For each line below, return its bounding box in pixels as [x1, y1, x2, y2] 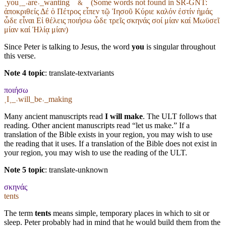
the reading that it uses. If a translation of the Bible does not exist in [4, 139, 217, 148]
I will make [105, 111, 143, 121]
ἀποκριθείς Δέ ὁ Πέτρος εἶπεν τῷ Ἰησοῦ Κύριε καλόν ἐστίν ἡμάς [4, 7, 212, 16]
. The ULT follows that [143, 111, 216, 121]
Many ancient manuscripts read [4, 111, 105, 121]
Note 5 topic [4, 165, 45, 174]
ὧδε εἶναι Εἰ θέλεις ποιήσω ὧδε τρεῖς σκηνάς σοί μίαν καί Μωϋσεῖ [4, 16, 219, 25]
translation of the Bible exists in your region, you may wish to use [4, 130, 212, 139]
